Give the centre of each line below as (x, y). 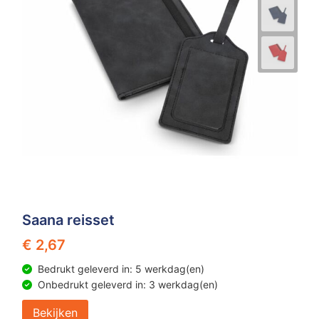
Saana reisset (68, 220)
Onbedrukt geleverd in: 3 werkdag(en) (127, 284)
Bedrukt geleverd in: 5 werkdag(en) (121, 269)
